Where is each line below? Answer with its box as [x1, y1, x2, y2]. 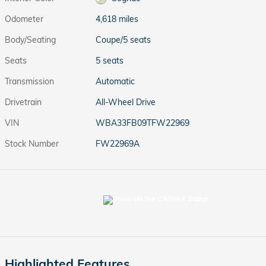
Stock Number [5, 138, 59, 149]
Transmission [5, 76, 54, 87]
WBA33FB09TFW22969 [96, 118, 190, 128]
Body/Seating [5, 34, 56, 45]
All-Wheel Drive [96, 97, 157, 107]
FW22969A [96, 138, 140, 149]
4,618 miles [96, 14, 139, 24]
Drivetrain [5, 97, 42, 107]
